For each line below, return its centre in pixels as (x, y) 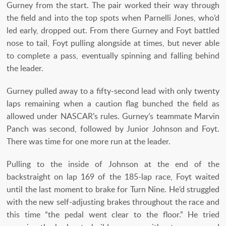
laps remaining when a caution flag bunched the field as (113, 103)
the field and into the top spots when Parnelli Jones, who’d (113, 17)
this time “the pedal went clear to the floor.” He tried (113, 214)
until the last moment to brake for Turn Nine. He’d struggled (113, 189)
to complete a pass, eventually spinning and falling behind (113, 55)
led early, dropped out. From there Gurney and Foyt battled (113, 30)
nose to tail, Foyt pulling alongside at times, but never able (113, 43)
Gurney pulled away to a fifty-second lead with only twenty (113, 91)
